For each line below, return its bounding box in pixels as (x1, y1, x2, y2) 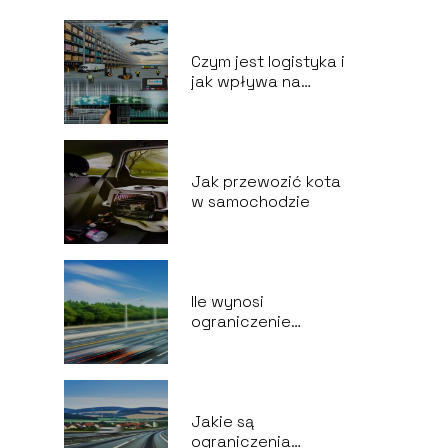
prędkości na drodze (190, 331, 348, 352)
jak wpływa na (190, 71, 301, 92)
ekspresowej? (190, 351, 298, 372)
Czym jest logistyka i (190, 51, 345, 72)
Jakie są (190, 411, 254, 432)
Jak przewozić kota (190, 171, 341, 192)
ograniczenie (190, 311, 291, 332)
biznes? (190, 91, 250, 112)
